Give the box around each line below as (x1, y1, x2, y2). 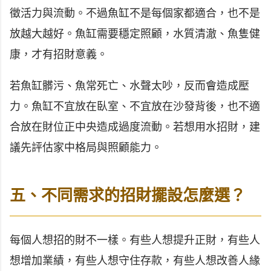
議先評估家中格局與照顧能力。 (10, 142, 162, 154)
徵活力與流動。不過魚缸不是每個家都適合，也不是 (10, 7, 260, 20)
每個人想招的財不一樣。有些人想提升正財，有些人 (10, 233, 260, 246)
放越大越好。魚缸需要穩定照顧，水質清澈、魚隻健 (10, 28, 260, 41)
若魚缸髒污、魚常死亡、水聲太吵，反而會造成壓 (10, 80, 249, 93)
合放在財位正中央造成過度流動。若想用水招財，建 (10, 121, 260, 134)
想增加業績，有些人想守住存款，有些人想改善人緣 (10, 254, 260, 267)
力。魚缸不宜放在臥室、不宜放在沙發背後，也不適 (10, 100, 260, 113)
